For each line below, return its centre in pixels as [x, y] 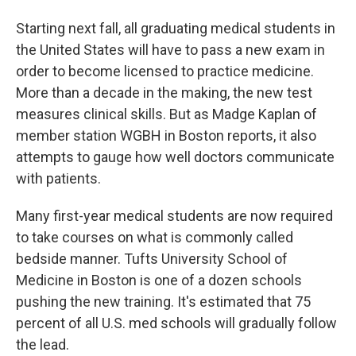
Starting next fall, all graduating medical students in [176, 28]
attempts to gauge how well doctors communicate [175, 157]
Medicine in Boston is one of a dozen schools [159, 280]
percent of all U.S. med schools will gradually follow [176, 323]
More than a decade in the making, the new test [164, 92]
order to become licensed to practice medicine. [165, 71]
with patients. [58, 178]
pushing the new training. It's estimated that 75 [163, 301]
